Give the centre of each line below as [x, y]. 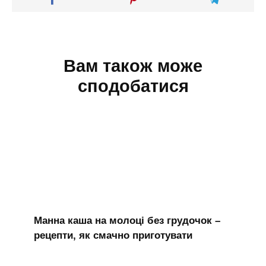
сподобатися [133, 86]
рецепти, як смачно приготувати [113, 235]
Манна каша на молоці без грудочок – [127, 220]
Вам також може [133, 66]
